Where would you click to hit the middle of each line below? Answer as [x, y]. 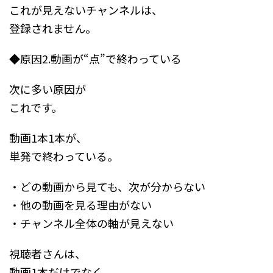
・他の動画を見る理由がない [80, 205]
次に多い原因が [48, 89]
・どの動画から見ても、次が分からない [107, 187]
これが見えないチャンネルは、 [86, 10]
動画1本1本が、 [48, 138]
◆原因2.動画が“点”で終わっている [95, 59]
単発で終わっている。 [64, 156]
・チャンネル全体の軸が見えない [91, 223]
